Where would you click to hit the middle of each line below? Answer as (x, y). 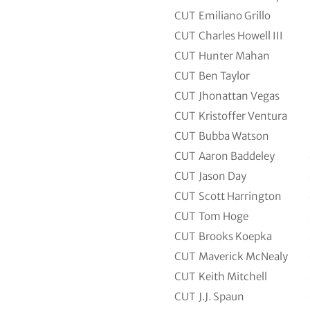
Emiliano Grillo (235, 15)
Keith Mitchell (233, 276)
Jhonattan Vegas (239, 95)
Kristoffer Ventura (243, 116)
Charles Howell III (241, 35)
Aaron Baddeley (237, 156)
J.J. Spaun (221, 296)
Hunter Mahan (234, 55)
